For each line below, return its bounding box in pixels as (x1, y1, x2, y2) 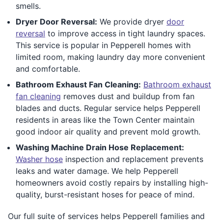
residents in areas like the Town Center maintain (16, 114, 194, 125)
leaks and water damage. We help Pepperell (16, 165, 178, 176)
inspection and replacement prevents (63, 154, 203, 164)
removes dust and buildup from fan (61, 91, 194, 101)
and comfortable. (16, 63, 80, 74)
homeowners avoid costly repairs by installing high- (16, 177, 208, 188)
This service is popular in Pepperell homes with (16, 40, 191, 50)
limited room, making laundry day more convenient (16, 52, 205, 62)
